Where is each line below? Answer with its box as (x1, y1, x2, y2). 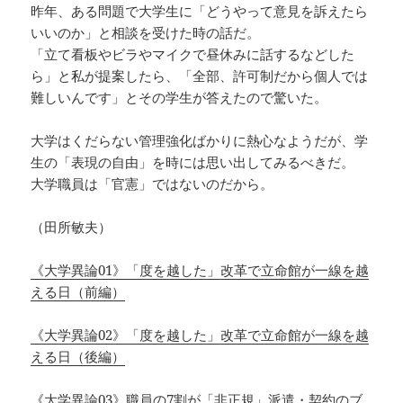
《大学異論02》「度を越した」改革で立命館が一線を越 (31, 326, 370, 345)
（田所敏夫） (31, 218, 112, 237)
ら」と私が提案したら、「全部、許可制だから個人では (31, 67, 369, 85)
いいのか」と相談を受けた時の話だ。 (31, 23, 261, 42)
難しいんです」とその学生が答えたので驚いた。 (31, 88, 328, 107)
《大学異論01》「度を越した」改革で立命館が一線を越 (31, 261, 370, 280)
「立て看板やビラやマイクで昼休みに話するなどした (31, 45, 355, 64)
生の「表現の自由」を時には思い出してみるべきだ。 (31, 153, 355, 172)
